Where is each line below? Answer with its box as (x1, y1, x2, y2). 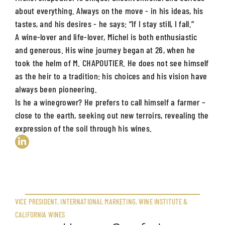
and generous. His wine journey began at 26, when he (15, 44, 195, 55)
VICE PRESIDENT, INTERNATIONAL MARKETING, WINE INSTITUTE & (15, 196, 188, 206)
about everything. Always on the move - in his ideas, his (15, 5, 203, 16)
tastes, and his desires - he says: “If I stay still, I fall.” (15, 18, 194, 29)
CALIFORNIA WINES (15, 209, 65, 219)
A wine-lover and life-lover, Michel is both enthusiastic (15, 31, 197, 42)
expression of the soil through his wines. (15, 122, 152, 134)
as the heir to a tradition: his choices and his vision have (15, 70, 207, 81)
